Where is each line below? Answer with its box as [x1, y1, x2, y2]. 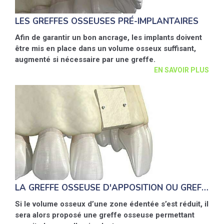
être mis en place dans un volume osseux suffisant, [15, 44, 196, 53]
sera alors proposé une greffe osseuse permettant [15, 210, 194, 219]
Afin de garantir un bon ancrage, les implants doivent [15, 33, 202, 42]
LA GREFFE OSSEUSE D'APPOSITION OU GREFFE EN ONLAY [201, 182, 208, 193]
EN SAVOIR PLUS [154, 66, 209, 74]
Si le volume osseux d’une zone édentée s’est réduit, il [15, 199, 208, 208]
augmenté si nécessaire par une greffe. [15, 55, 155, 64]
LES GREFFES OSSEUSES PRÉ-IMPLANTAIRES [15, 15, 198, 27]
